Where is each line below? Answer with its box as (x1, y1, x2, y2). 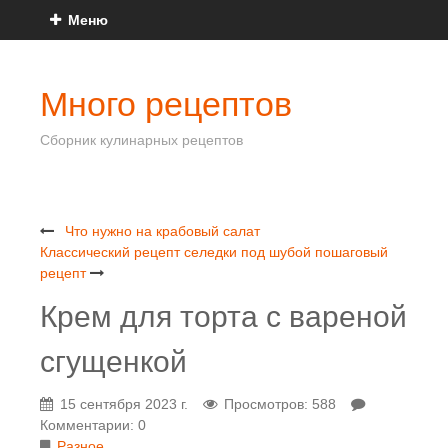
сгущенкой (40, 344, 187, 378)
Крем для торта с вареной (40, 299, 407, 333)
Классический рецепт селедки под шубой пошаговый (40, 244, 388, 260)
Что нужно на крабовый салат (65, 223, 260, 239)
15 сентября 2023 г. (60, 396, 188, 412)
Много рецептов (40, 86, 292, 123)
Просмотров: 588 (224, 396, 336, 412)
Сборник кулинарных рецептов (40, 132, 243, 148)
